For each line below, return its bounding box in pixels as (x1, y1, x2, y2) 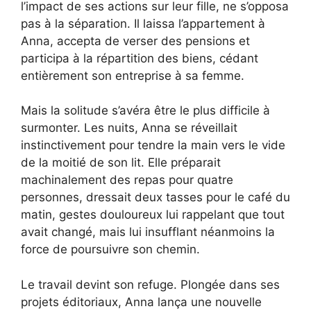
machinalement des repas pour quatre (21, 173, 233, 187)
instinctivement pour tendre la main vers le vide (21, 138, 285, 153)
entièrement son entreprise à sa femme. (21, 68, 244, 83)
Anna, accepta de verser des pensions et (21, 33, 250, 48)
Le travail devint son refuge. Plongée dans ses (21, 277, 280, 292)
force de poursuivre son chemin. (21, 242, 200, 257)
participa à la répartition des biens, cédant (21, 51, 258, 65)
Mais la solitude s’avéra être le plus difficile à (21, 103, 270, 118)
